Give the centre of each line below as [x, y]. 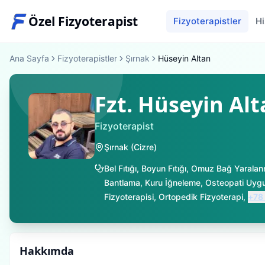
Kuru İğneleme [173, 182]
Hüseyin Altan [184, 58]
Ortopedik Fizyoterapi [201, 197]
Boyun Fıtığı [164, 168]
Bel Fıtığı [120, 168]
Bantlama [122, 182]
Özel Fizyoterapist [83, 21]
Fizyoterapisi [129, 197]
